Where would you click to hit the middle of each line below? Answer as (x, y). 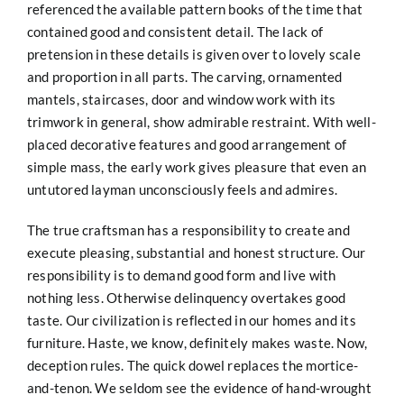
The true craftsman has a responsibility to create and (188, 230)
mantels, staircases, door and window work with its (181, 99)
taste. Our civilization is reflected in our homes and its (191, 320)
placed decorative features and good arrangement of (187, 144)
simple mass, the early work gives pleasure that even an (197, 166)
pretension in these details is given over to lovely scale (193, 54)
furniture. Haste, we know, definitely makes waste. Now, (197, 342)
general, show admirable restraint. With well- (238, 121)
